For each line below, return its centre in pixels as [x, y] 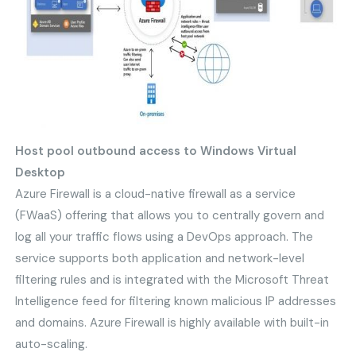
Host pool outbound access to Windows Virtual [156, 151]
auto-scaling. [52, 344]
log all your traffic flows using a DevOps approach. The [164, 237]
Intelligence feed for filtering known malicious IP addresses [176, 302]
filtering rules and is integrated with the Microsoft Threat [172, 280]
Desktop [41, 173]
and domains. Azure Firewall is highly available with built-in [172, 323]
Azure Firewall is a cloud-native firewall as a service [156, 194]
